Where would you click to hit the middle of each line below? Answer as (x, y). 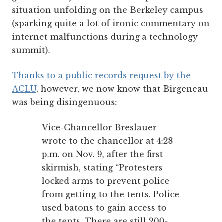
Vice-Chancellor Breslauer (99, 127)
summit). (31, 50)
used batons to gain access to (104, 207)
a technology (170, 36)
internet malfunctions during (76, 36)
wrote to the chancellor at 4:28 (107, 140)
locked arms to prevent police (106, 181)
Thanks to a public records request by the (101, 75)
